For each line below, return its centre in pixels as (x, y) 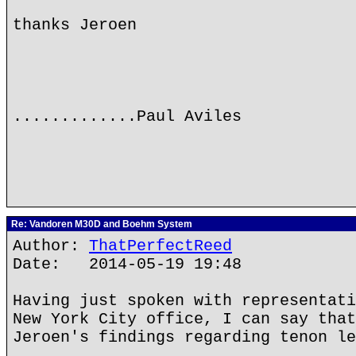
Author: (51, 246)
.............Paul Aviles (127, 116)
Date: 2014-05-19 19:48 (127, 264)
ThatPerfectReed (161, 246)
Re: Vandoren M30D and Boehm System (101, 224)
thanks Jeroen (75, 25)
